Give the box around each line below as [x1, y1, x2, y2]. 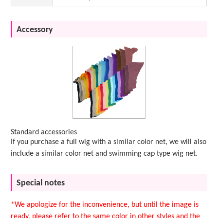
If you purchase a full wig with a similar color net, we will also [11, 138, 207, 146]
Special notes [17, 178, 65, 188]
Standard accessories [11, 128, 77, 136]
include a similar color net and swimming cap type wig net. [11, 149, 198, 158]
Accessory [17, 25, 54, 35]
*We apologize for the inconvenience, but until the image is [11, 200, 199, 209]
